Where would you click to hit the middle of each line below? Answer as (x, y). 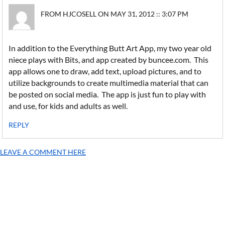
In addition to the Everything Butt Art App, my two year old (110, 48)
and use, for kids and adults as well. (68, 106)
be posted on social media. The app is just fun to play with (107, 94)
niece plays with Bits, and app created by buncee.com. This (109, 60)
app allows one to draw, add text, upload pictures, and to (105, 71)
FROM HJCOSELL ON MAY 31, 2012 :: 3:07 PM (115, 14)
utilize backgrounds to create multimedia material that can (109, 83)
